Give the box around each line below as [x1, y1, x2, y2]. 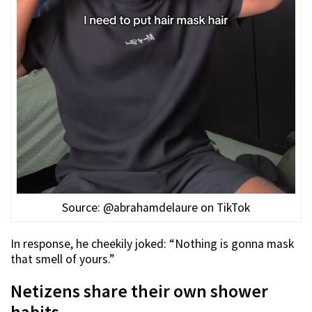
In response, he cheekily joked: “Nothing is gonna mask [10, 236, 294, 252]
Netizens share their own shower [10, 280, 268, 303]
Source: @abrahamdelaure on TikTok [62, 200, 250, 216]
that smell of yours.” [10, 251, 114, 267]
